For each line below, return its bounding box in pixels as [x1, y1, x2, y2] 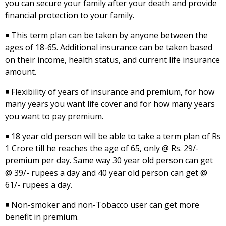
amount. [5, 66, 36, 78]
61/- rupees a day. [5, 179, 72, 191]
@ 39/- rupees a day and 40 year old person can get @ [5, 167, 207, 179]
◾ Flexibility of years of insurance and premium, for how [5, 86, 214, 98]
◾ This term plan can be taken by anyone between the [5, 30, 208, 41]
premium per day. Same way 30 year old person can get [5, 155, 213, 166]
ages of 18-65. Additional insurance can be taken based [5, 42, 212, 53]
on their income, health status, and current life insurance [5, 54, 220, 66]
